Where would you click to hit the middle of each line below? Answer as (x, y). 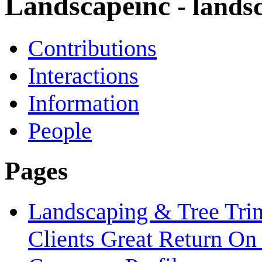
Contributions (92, 48)
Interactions (83, 75)
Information (84, 103)
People (60, 130)
